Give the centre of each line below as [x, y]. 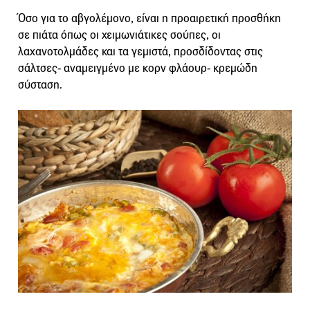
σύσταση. [40, 85]
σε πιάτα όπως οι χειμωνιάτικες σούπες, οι [119, 35]
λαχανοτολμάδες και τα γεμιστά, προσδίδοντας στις [140, 52]
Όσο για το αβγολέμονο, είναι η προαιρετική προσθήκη [149, 19]
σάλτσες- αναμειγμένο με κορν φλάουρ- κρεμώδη [138, 69]
